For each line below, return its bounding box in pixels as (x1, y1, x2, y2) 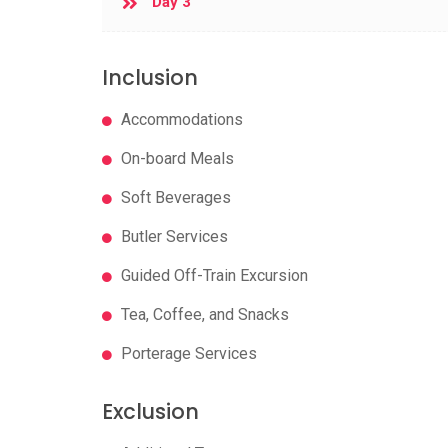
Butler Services (117, 226, 228, 246)
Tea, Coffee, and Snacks (117, 304, 289, 324)
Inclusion (102, 62, 198, 92)
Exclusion (102, 396, 199, 426)
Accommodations (117, 109, 243, 129)
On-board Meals (117, 148, 234, 168)
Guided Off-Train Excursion (117, 265, 308, 285)
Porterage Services (117, 343, 257, 363)
